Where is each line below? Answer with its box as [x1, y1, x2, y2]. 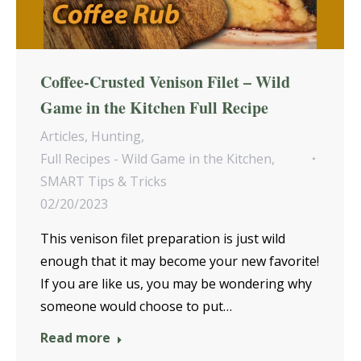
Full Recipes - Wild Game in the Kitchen [40, 150, 272, 168]
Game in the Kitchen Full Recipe [40, 96, 268, 120]
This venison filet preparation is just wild [40, 230, 285, 248]
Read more [40, 329, 110, 347]
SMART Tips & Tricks [40, 172, 167, 191]
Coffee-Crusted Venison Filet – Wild [40, 70, 290, 94]
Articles [40, 127, 85, 146]
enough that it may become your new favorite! [40, 252, 319, 271]
